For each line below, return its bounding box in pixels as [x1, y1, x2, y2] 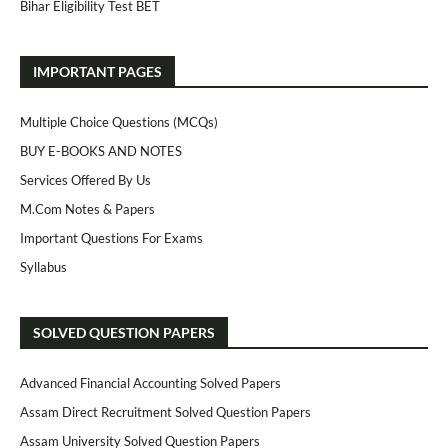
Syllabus [20, 259, 67, 275]
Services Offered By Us [20, 172, 151, 188]
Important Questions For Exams [20, 230, 203, 246]
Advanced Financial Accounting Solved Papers [20, 375, 281, 391]
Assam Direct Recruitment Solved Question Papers [20, 404, 311, 420]
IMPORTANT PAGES [33, 63, 162, 80]
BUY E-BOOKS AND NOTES [20, 143, 182, 159]
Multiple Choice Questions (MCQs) [20, 114, 218, 130]
